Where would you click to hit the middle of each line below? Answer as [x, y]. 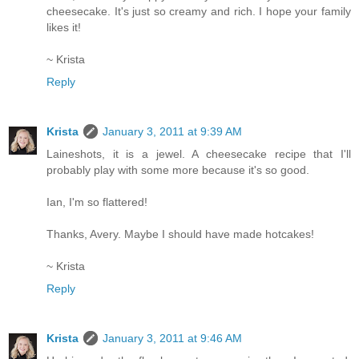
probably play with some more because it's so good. [178, 170]
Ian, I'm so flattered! [97, 202]
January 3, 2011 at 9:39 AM [172, 132]
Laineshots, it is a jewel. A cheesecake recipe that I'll [199, 154]
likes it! [64, 28]
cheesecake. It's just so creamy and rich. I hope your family [199, 12]
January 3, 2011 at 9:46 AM [172, 339]
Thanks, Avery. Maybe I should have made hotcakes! [180, 234]
